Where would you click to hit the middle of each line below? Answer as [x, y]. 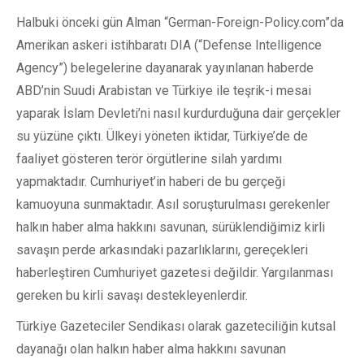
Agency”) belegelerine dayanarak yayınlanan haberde [165, 68]
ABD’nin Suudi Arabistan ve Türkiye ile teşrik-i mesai [164, 91]
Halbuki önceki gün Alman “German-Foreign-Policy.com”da [180, 22]
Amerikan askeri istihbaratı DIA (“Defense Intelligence [169, 45]
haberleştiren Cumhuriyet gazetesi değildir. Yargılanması [175, 273]
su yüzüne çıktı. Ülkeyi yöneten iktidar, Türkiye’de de [162, 136]
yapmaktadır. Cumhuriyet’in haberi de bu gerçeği [151, 182]
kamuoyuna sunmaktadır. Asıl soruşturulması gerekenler [173, 204]
